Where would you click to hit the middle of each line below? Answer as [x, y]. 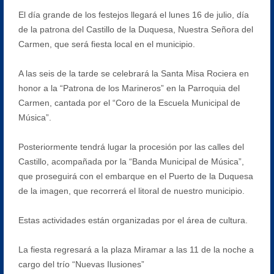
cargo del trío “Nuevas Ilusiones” [81, 264]
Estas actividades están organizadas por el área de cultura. [133, 220]
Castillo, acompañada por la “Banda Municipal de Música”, [131, 161]
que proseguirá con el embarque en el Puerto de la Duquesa [135, 176]
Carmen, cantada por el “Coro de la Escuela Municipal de [129, 102]
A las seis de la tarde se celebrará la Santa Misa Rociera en [133, 73]
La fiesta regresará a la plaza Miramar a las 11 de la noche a [136, 249]
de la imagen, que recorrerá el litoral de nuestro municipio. [131, 191]
